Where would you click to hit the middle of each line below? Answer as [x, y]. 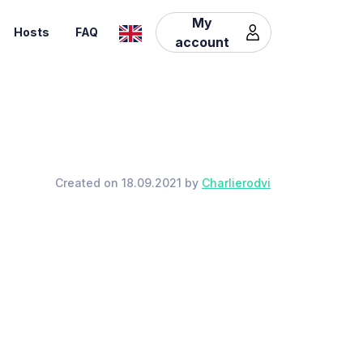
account [202, 42]
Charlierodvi [236, 183]
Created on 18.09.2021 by [128, 183]
